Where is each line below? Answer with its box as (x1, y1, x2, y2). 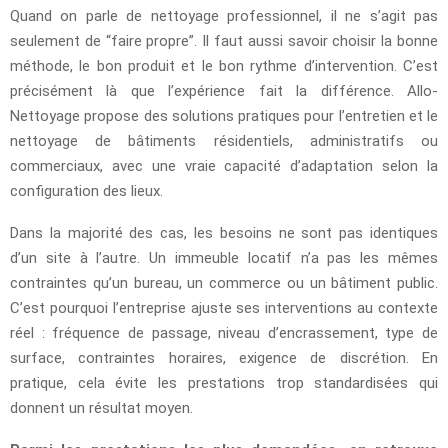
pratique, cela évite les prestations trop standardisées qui (10, 373, 438, 392)
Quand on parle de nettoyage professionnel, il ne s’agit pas (10, 6, 438, 25)
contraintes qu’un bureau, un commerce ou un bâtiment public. (10, 273, 438, 292)
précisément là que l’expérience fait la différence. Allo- (10, 81, 438, 100)
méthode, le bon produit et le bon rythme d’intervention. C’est (10, 56, 438, 75)
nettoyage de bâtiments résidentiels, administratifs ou (10, 131, 438, 150)
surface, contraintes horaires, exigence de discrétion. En (10, 348, 438, 367)
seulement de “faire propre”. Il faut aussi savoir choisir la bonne (10, 31, 438, 50)
